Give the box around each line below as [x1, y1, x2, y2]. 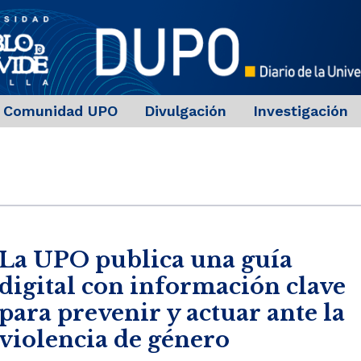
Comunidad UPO [2, 102, 118, 120]
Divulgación [143, 102, 226, 120]
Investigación [252, 102, 348, 120]
